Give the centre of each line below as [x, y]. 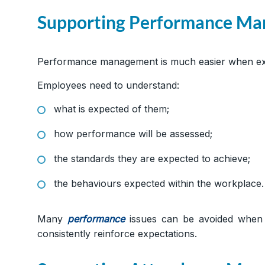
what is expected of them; [112, 109]
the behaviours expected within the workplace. [159, 184]
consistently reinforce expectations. [117, 234]
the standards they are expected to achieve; [152, 159]
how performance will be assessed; [133, 134]
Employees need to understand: [108, 85]
